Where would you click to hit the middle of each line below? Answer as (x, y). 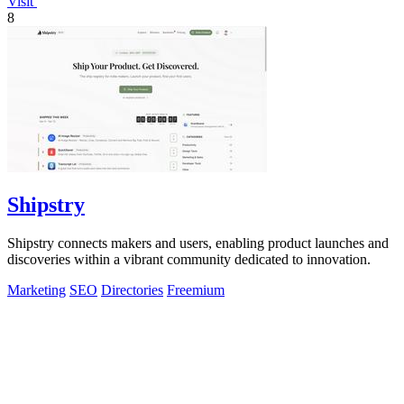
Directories (132, 290)
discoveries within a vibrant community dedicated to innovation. (189, 260)
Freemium (196, 290)
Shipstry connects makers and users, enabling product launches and (198, 243)
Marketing (37, 290)
